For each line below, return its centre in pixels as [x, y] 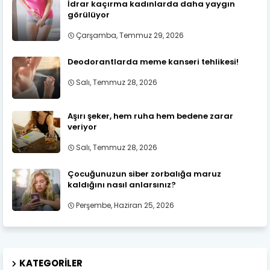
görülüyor [89, 15]
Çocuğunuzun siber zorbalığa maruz [144, 174]
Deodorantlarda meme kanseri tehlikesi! [153, 62]
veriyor [82, 127]
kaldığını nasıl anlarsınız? [122, 185]
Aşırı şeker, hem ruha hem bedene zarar [150, 116]
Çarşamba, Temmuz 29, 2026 [130, 36]
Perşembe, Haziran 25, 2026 [125, 206]
